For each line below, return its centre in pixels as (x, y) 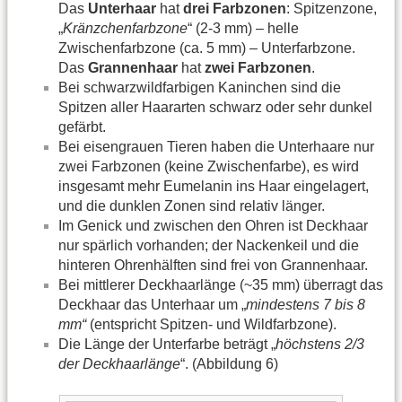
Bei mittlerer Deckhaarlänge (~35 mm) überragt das (221, 284)
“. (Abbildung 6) (229, 363)
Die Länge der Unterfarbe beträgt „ (167, 344)
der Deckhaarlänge (119, 363)
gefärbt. (82, 127)
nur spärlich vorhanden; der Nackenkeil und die (209, 245)
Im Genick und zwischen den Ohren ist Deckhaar (213, 225)
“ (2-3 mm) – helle (243, 28)
